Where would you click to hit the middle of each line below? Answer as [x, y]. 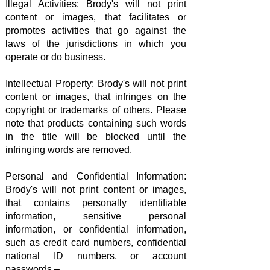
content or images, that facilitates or [96, 17]
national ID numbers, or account [96, 256]
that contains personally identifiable [96, 202]
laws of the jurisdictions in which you [96, 43]
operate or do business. [55, 57]
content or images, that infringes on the [96, 96]
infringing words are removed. [69, 149]
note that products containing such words [96, 123]
